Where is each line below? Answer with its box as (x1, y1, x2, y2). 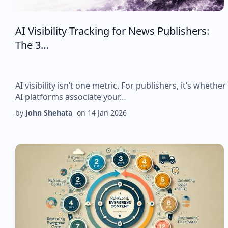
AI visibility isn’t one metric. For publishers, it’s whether (15, 80, 226, 91)
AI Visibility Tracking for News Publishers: (15, 24, 209, 38)
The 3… (15, 38, 49, 52)
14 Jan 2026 (88, 108, 127, 118)
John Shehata (25, 108, 72, 118)
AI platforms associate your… (15, 91, 126, 102)
